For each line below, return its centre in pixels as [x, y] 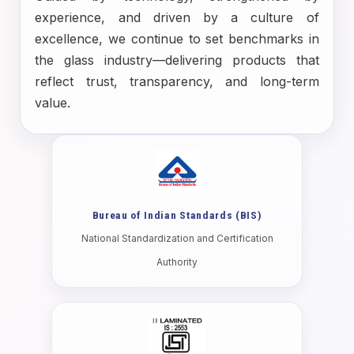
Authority [177, 262]
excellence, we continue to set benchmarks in [177, 39]
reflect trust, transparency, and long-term [177, 81]
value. [53, 103]
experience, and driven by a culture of [177, 17]
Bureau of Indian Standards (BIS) [177, 215]
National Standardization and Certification [177, 238]
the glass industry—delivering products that [177, 60]
